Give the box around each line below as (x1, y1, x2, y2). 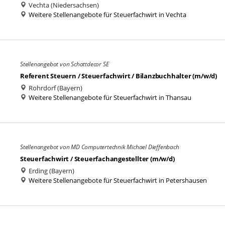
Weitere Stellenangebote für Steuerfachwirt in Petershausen (29, 176, 207, 185)
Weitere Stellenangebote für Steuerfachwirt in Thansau (29, 93, 191, 102)
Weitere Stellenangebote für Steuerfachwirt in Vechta (29, 10, 186, 19)
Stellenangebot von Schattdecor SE (20, 60, 109, 68)
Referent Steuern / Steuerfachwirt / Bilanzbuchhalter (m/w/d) (20, 71, 217, 80)
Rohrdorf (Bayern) (27, 83, 82, 92)
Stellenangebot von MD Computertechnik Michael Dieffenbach (20, 143, 179, 151)
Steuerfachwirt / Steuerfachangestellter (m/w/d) (20, 154, 175, 163)
